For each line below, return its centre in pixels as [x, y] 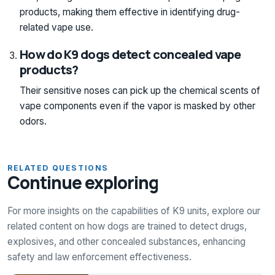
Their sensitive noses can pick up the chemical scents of [140, 90]
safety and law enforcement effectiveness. [99, 257]
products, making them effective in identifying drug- [130, 12]
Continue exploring [83, 182]
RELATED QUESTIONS [58, 168]
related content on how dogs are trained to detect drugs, [127, 226]
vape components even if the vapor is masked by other [137, 106]
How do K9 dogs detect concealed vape [130, 54]
